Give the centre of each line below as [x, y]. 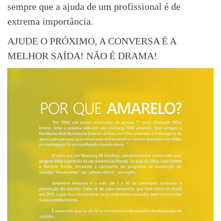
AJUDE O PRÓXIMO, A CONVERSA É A [92, 41]
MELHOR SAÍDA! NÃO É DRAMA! [82, 55]
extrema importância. [50, 21]
